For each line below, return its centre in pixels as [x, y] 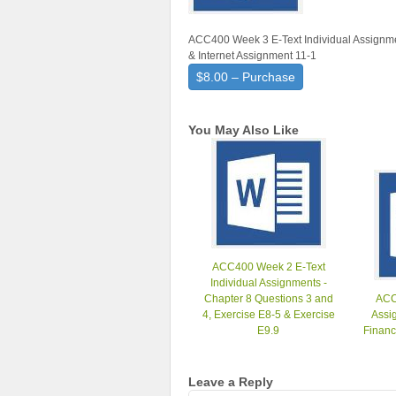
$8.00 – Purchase [246, 77]
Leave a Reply [231, 382]
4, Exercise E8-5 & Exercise [268, 315]
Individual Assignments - [268, 283]
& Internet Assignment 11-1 [252, 56]
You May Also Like [244, 130]
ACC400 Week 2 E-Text [268, 267]
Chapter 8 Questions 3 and [268, 299]
